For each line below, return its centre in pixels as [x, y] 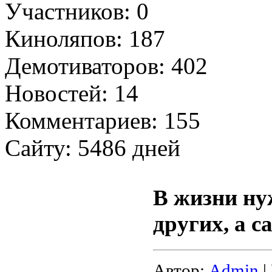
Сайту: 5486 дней [93, 148]
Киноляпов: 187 [85, 39]
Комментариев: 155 [103, 121]
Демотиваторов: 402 [106, 66]
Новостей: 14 [72, 93]
